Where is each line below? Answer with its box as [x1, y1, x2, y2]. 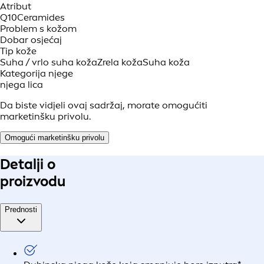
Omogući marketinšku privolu [5, 133, 104, 143]
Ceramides [17, 12, 65, 24]
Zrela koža [97, 57, 143, 68]
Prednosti [5, 205, 37, 214]
